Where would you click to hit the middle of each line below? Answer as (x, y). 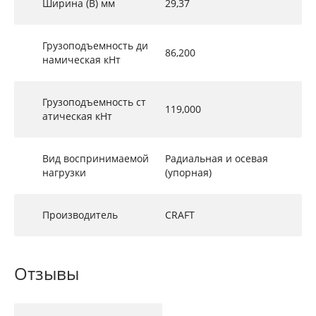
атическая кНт (77, 116)
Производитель (80, 215)
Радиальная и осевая (217, 158)
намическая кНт (81, 60)
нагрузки (64, 172)
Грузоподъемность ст (94, 102)
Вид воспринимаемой (96, 158)
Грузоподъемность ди (95, 45)
